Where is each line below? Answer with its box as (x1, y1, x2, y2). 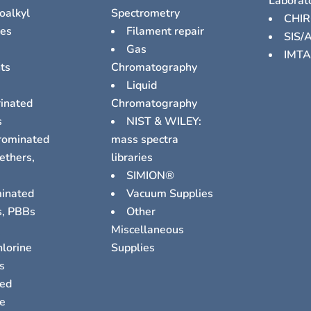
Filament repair (126, 24, 205, 40)
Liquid (126, 78, 158, 94)
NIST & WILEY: (126, 114, 202, 130)
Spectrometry (111, 6, 180, 22)
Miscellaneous (111, 222, 185, 238)
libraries (111, 150, 153, 166)
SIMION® (126, 168, 175, 184)
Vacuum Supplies (126, 186, 214, 202)
